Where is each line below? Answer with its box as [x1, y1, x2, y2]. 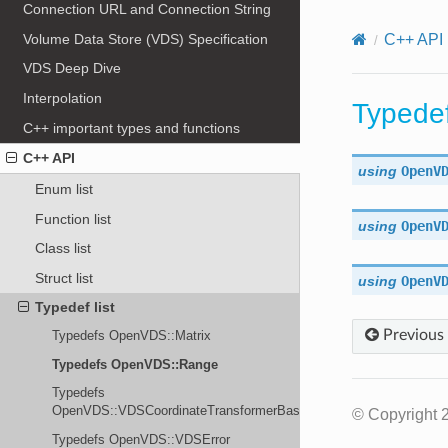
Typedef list [34, 299, 115, 316]
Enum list [34, 180, 93, 197]
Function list [34, 210, 111, 227]
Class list [34, 240, 91, 257]
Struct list [34, 269, 93, 286]
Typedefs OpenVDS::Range [52, 356, 219, 372]
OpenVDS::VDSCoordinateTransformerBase [52, 403, 308, 419]
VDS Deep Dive [23, 60, 122, 77]
